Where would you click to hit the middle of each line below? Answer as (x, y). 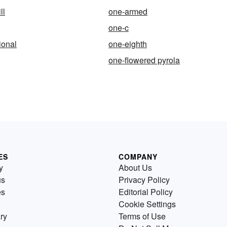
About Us (135, 167)
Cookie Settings (147, 204)
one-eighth (128, 44)
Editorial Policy (146, 192)
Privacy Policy (144, 180)
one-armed (128, 11)
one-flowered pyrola (144, 60)
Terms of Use (142, 216)
